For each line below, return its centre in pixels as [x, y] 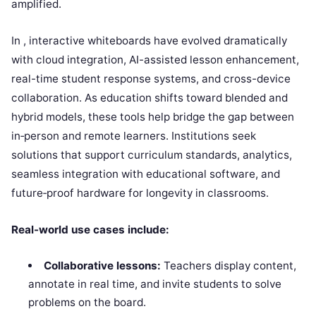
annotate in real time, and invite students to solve [155, 284]
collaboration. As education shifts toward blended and [150, 98]
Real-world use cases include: [90, 230]
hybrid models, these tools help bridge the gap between [153, 117]
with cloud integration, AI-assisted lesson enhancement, [155, 60]
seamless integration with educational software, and [146, 174]
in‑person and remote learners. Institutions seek [134, 136]
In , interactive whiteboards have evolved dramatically [149, 41]
